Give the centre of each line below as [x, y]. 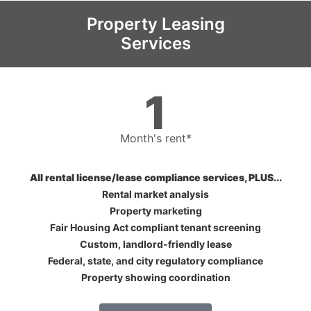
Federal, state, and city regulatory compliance [155, 260]
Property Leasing [155, 24]
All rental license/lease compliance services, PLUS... [155, 177]
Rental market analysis [155, 194]
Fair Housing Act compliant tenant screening [155, 227]
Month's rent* [155, 138]
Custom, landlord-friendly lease [155, 244]
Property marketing [155, 210]
